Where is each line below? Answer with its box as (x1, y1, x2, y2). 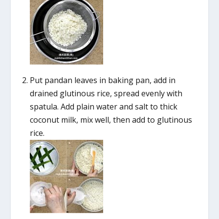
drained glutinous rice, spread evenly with (29, 88, 182, 99)
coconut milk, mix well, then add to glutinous (29, 114, 192, 126)
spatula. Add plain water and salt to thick (29, 101, 177, 112)
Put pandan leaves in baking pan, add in (29, 75, 175, 86)
